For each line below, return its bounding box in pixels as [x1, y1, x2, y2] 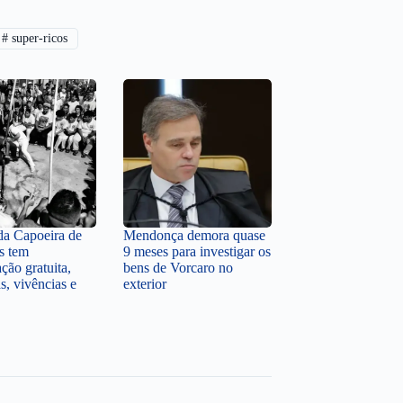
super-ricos [8, 31, 68, 46]
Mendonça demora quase [123, 228, 265, 244]
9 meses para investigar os [123, 244, 271, 260]
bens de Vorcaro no [123, 260, 233, 276]
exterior [123, 276, 166, 292]
